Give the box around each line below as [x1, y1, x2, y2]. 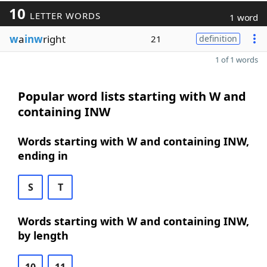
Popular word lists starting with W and [18, 88, 246, 104]
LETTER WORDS [26, 10, 101, 21]
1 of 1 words [215, 54, 258, 65]
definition [199, 33, 237, 44]
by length [18, 228, 69, 243]
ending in [18, 148, 68, 163]
